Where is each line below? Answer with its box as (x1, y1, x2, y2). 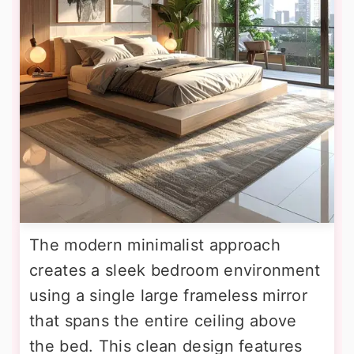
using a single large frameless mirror (29, 285, 308, 305)
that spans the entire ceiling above (29, 311, 297, 330)
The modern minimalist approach (29, 235, 281, 254)
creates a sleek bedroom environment (29, 260, 321, 280)
